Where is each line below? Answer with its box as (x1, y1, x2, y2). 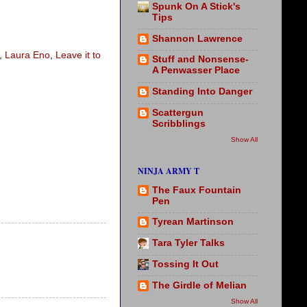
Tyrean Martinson (152, 217, 234, 228)
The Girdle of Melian (152, 280, 247, 291)
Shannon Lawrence (152, 33, 243, 44)
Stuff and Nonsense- (152, 54, 249, 65)
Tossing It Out (152, 258, 219, 269)
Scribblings (152, 118, 206, 129)
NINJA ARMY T (138, 165, 199, 177)
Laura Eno (5, 50, 50, 61)
